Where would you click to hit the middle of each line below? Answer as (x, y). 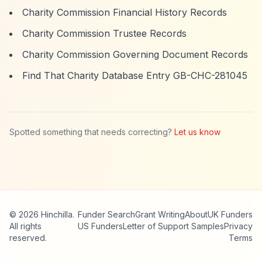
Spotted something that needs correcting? (91, 132)
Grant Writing (160, 214)
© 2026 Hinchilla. (42, 214)
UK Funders (230, 214)
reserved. (28, 238)
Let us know (197, 132)
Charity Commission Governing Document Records (135, 54)
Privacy (238, 226)
